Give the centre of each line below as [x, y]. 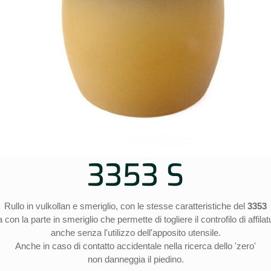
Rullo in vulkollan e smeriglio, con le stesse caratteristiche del [126, 206]
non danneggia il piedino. [135, 259]
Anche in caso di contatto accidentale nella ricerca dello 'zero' [135, 246]
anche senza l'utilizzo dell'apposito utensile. [135, 232]
